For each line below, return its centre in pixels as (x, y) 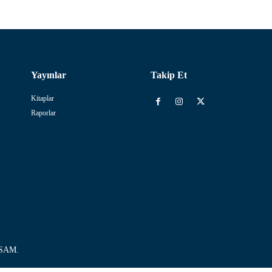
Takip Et (168, 75)
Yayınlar (49, 75)
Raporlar (44, 113)
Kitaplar (43, 98)
